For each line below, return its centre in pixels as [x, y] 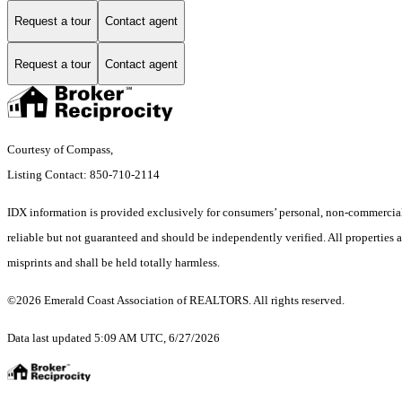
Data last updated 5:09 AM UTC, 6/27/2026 [114, 338]
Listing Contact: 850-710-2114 [85, 175]
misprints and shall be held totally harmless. [114, 263]
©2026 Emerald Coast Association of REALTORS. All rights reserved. [176, 301]
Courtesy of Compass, [61, 150]
